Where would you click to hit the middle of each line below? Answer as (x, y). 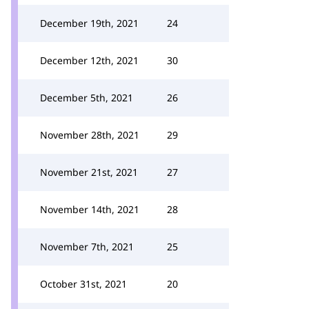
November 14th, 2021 (90, 209)
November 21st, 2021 (89, 172)
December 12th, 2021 (89, 60)
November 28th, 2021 (90, 135)
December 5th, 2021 (87, 98)
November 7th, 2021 (87, 247)
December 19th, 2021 (89, 23)
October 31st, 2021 (83, 284)
